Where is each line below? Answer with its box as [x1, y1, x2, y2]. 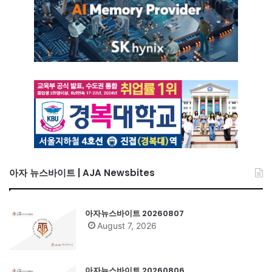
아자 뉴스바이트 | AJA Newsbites [9, 166, 155, 180]
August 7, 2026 [97, 220, 157, 231]
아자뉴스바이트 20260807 [85, 208, 184, 220]
